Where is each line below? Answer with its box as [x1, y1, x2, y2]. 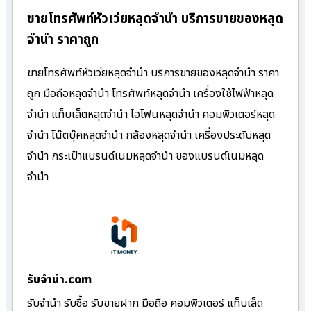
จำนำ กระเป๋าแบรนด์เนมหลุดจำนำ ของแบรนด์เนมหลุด [27, 148, 264, 165]
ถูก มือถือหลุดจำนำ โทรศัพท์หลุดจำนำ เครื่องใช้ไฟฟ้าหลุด [27, 85, 274, 103]
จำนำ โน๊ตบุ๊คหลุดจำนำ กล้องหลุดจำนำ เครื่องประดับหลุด [27, 127, 271, 144]
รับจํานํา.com [27, 271, 92, 289]
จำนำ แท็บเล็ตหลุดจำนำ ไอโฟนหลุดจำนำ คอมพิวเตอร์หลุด [27, 106, 275, 124]
